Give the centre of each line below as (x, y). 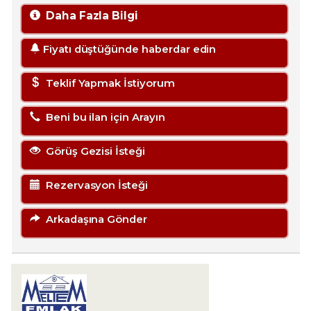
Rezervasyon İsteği (94, 186)
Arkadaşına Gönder (94, 220)
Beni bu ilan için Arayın (102, 118)
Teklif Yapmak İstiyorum (107, 84)
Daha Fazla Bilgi (89, 16)
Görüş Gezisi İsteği (92, 152)
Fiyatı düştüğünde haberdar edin (128, 50)
